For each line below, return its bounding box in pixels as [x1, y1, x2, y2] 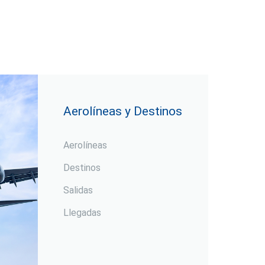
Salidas [63, 185, 93, 196]
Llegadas [63, 207, 102, 219]
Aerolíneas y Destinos [63, 104, 183, 119]
